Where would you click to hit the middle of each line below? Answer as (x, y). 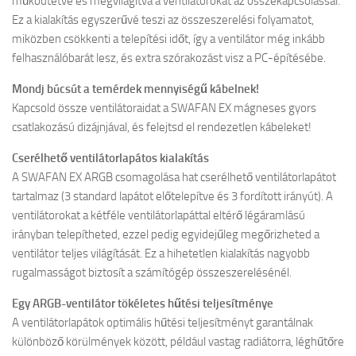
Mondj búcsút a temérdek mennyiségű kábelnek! (135, 89)
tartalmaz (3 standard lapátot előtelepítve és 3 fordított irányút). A (172, 196)
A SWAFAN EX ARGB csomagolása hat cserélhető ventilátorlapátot (174, 177)
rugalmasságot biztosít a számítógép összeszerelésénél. (152, 273)
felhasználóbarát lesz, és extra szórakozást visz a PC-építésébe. (169, 58)
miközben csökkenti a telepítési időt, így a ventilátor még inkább (168, 39)
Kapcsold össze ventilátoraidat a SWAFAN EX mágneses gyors (164, 108)
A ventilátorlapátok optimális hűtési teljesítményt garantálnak (163, 323)
